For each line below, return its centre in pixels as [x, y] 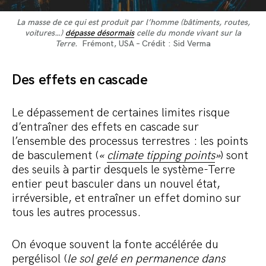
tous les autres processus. [78, 213]
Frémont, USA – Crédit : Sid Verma [146, 44]
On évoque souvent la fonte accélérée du [115, 245]
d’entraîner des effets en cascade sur [105, 127]
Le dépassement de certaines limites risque [121, 113]
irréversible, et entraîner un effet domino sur [126, 199]
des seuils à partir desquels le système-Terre [123, 170]
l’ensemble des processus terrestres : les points [130, 142]
